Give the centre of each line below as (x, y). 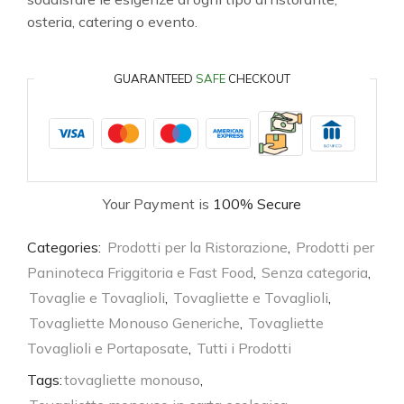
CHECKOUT (258, 78)
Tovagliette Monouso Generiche (134, 322)
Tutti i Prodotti (244, 348)
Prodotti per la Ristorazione (197, 247)
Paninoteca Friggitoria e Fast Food (140, 272)
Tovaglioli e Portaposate (108, 348)
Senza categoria (315, 272)
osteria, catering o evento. (112, 22)
